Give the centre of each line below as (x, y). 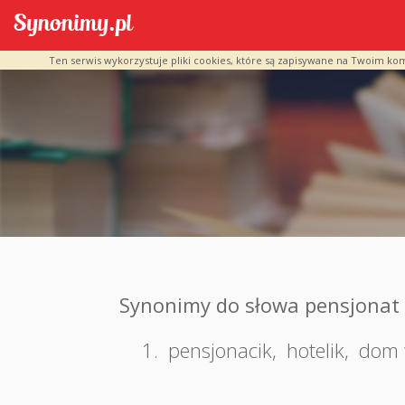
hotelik (316, 350)
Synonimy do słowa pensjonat (259, 305)
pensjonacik (220, 350)
